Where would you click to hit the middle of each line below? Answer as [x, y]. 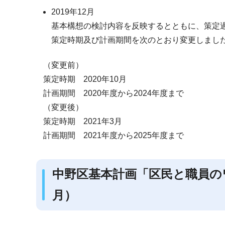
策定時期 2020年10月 [85, 79]
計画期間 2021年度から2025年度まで [113, 135]
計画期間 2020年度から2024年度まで [113, 93]
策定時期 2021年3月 [82, 121]
